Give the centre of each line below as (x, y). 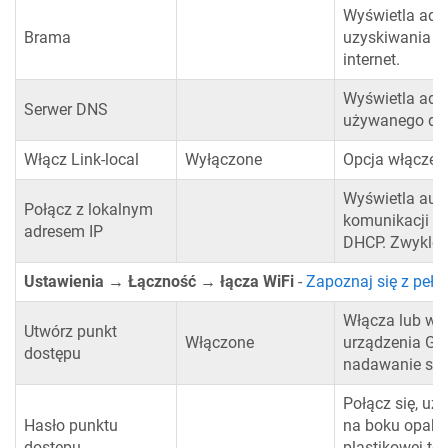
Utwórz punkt (70, 332)
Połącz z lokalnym (88, 210)
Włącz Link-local (81, 160)
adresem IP (63, 232)
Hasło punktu (71, 426)
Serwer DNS (66, 110)
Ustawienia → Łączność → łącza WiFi (159, 282)
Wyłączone (223, 160)
